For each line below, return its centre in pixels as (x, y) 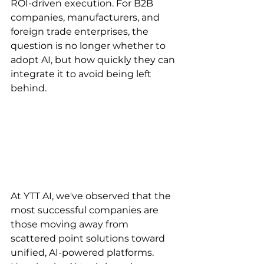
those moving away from (71, 224)
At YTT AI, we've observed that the (92, 196)
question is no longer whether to (89, 46)
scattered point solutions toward (89, 238)
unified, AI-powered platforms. (83, 252)
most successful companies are (86, 210)
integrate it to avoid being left (82, 74)
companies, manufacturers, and (86, 17)
